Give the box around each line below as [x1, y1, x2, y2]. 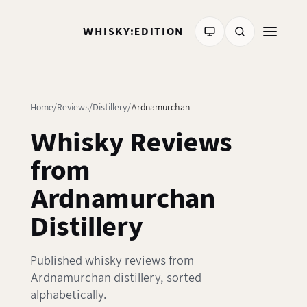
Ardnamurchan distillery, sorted [30, 271, 201, 285]
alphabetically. [30, 288, 106, 302]
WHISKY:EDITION [83, 26, 184, 37]
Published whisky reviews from [30, 254, 194, 268]
